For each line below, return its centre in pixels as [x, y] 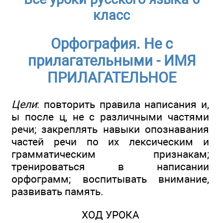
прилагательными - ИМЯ [111, 61]
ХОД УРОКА [110, 215]
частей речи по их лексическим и [110, 142]
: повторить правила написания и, [123, 105]
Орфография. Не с [111, 44]
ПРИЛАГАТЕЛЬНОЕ [111, 78]
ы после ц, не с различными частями [110, 117]
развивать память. [57, 192]
